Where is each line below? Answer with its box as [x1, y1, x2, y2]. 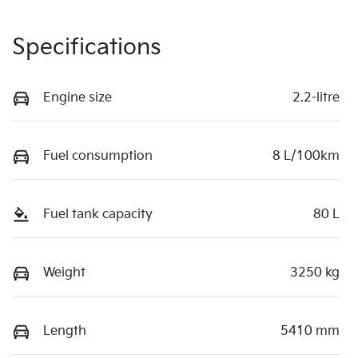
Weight [43, 265, 86, 280]
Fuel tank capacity [43, 206, 153, 222]
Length [43, 323, 86, 339]
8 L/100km [272, 148, 340, 164]
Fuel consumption [43, 148, 153, 164]
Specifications [12, 34, 161, 61]
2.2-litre [292, 89, 340, 105]
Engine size [43, 89, 112, 105]
